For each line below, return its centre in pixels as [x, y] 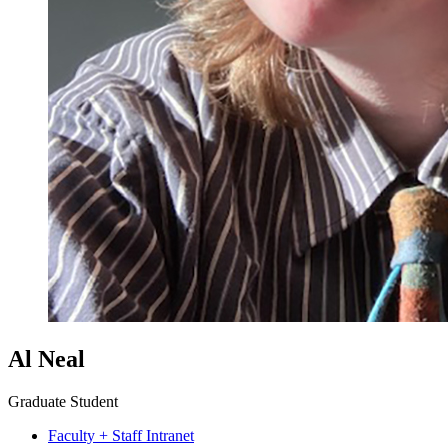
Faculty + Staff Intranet [121, 435]
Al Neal [46, 358]
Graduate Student [63, 401]
